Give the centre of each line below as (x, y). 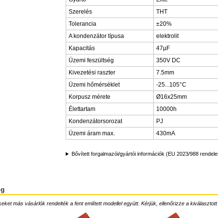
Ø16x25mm (172, 97)
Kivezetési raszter (92, 73)
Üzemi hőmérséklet (94, 85)
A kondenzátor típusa (96, 36)
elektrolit (167, 36)
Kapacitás (82, 48)
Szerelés (80, 12)
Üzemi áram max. (92, 133)
